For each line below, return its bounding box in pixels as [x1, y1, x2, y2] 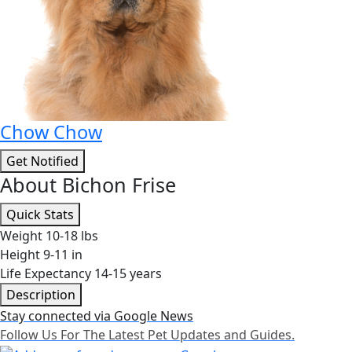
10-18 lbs [46, 227, 98, 244]
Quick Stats [6, 206, 74, 223]
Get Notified [6, 152, 79, 170]
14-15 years [94, 265, 162, 282]
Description [6, 286, 75, 303]
